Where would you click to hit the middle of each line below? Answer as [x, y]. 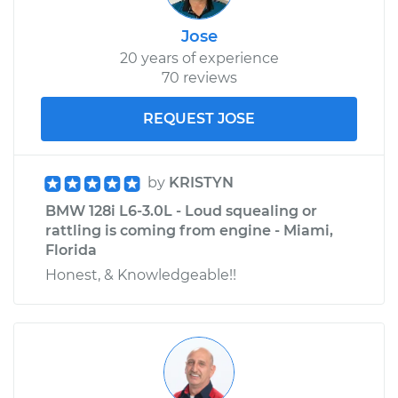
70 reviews [199, 77]
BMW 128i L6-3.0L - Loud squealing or [181, 211]
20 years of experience [199, 58]
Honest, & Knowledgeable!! [141, 275]
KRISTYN [201, 182]
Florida [71, 250]
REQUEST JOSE [199, 118]
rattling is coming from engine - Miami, [189, 230]
